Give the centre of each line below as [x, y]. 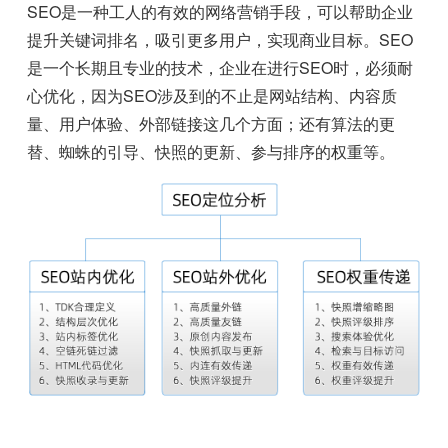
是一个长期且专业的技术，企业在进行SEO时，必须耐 [220, 68]
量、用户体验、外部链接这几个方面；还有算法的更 [211, 124]
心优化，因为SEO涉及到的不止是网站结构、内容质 [212, 96]
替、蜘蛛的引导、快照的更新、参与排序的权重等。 [211, 152]
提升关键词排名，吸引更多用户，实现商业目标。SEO [220, 40]
